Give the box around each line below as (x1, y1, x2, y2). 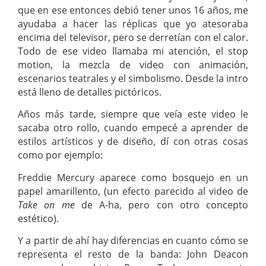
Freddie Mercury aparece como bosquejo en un (18, 170, 248, 184)
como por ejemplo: (18, 148, 103, 162)
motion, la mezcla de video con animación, (18, 58, 248, 71)
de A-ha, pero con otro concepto (74, 198, 248, 211)
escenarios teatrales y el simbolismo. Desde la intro (18, 71, 248, 85)
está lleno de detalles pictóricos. (18, 85, 161, 99)
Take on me (18, 198, 75, 211)
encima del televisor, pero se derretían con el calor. (18, 30, 248, 44)
